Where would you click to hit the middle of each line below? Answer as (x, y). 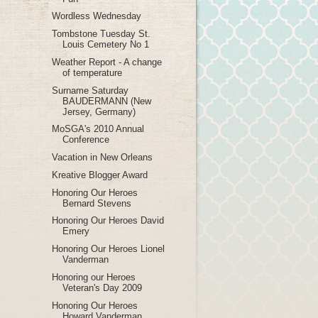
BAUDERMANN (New (107, 101)
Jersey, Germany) (99, 111)
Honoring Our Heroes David (108, 221)
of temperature (93, 72)
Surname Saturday (91, 90)
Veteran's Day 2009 (103, 287)
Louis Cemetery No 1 (106, 45)
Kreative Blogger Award (100, 175)
